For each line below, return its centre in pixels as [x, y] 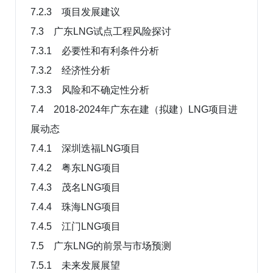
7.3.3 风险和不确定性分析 [90, 90]
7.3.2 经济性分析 [70, 70]
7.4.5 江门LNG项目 [76, 226]
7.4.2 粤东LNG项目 [76, 168]
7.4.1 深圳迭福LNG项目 [85, 148]
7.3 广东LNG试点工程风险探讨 [101, 31]
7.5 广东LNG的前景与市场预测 [101, 246]
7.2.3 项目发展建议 [75, 12]
